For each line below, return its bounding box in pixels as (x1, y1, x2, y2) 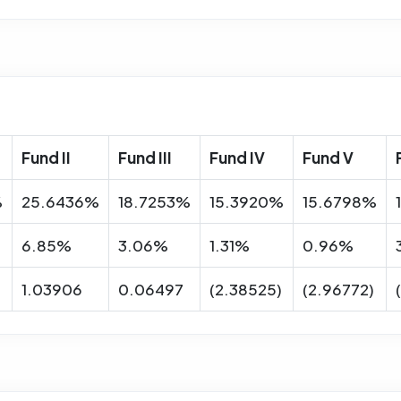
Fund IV (209, 147, 265, 167)
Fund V (303, 147, 354, 167)
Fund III (118, 147, 172, 167)
